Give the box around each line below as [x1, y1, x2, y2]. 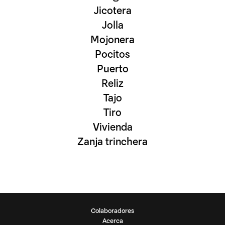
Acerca [102, 216, 123, 224]
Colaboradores [91, 206, 134, 214]
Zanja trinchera [77, 134, 148, 147]
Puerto [96, 61, 129, 74]
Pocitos [95, 46, 130, 60]
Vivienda [92, 119, 133, 133]
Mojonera [90, 32, 135, 45]
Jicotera [93, 3, 132, 16]
